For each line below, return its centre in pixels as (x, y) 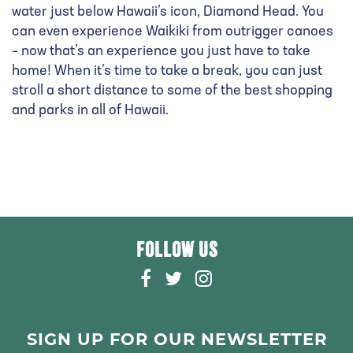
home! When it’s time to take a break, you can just (167, 71)
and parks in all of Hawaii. (90, 111)
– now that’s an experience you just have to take (161, 52)
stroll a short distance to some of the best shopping (172, 91)
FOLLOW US (176, 250)
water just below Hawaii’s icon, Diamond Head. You (168, 12)
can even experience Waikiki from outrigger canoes (173, 32)
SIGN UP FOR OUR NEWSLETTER (176, 339)
